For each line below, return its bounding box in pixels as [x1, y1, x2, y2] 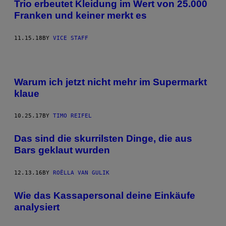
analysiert [14, 201, 60, 212]
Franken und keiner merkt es [14, 10, 147, 21]
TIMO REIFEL [53, 112, 92, 120]
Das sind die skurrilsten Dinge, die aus [14, 133, 192, 144]
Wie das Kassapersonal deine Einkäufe [14, 190, 195, 201]
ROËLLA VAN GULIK [53, 169, 109, 176]
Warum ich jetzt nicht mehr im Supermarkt [14, 76, 207, 87]
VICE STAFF [53, 34, 88, 41]
